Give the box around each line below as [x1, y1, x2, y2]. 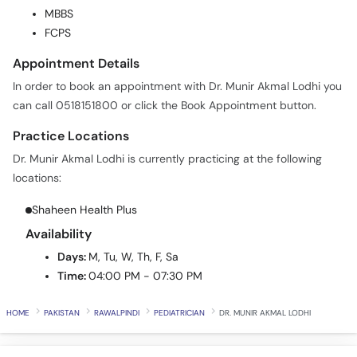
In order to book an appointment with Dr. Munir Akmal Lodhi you [13, 48, 342, 62]
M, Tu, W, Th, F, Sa [88, 218, 178, 233]
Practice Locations [13, 96, 129, 113]
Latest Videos [13, 328, 96, 346]
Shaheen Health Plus [32, 171, 137, 186]
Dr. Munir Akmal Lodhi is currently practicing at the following [13, 120, 322, 135]
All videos [287, 327, 334, 341]
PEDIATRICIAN [154, 276, 205, 287]
